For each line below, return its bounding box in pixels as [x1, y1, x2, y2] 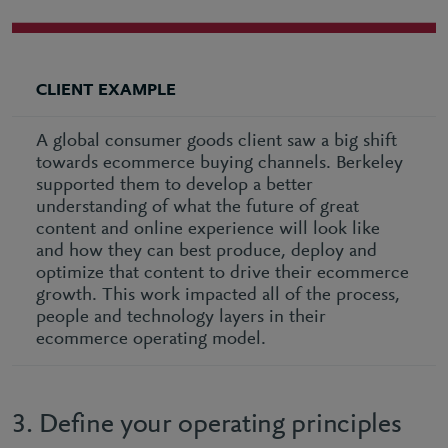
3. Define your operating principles [12, 410, 402, 439]
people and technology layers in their [36, 307, 326, 327]
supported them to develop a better [36, 175, 313, 195]
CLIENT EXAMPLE [36, 81, 176, 100]
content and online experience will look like [36, 219, 380, 239]
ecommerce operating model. [36, 329, 266, 349]
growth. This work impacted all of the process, [36, 285, 400, 305]
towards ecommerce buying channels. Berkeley [36, 153, 403, 173]
